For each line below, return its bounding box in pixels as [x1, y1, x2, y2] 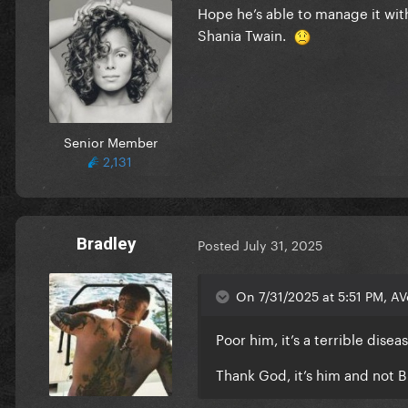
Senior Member [63, 130, 158, 151]
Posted [198, 234, 243, 255]
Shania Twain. [198, 22, 293, 45]
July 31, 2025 [243, 234, 322, 255]
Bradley [76, 232, 137, 254]
